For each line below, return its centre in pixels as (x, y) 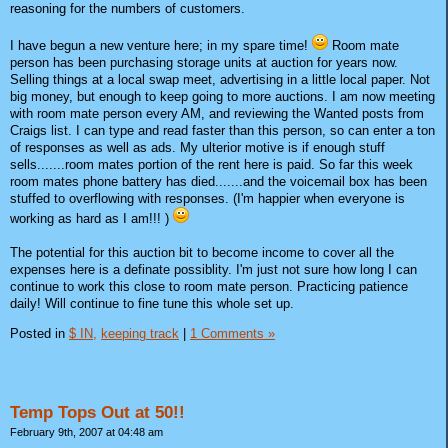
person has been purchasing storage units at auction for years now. (204, 63)
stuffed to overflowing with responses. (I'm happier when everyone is (207, 199)
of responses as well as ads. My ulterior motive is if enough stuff (197, 148)
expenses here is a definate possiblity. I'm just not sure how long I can (213, 270)
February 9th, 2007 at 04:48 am (86, 431)
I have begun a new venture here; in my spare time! (161, 46)
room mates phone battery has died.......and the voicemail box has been (218, 182)
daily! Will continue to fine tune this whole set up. (152, 304)
